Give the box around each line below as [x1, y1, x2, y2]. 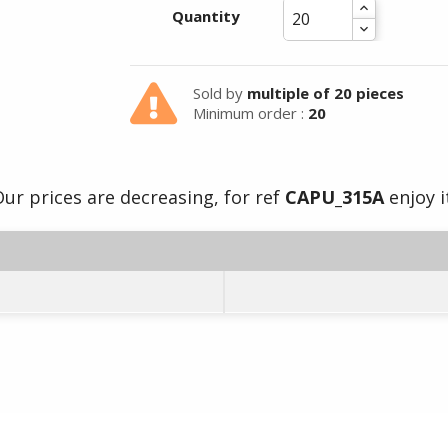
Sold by [192, 83, 247, 103]
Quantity [172, 6, 241, 26]
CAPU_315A [285, 185, 384, 209]
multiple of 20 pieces [246, 83, 404, 103]
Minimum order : [192, 103, 308, 123]
